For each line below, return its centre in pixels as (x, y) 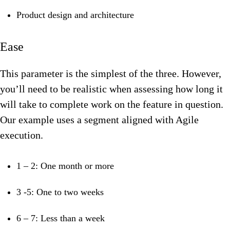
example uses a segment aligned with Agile (109, 120)
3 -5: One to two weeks (60, 192)
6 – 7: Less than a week (61, 218)
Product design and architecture (75, 15)
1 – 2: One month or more (65, 166)
